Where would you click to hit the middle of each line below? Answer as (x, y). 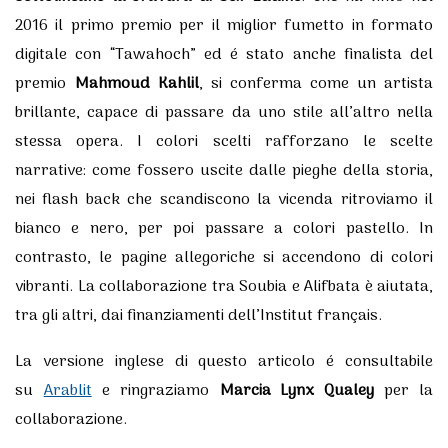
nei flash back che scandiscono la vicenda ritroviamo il (224, 199)
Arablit (67, 390)
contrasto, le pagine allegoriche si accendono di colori (224, 257)
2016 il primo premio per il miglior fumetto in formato (224, 25)
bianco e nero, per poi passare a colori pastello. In (224, 228)
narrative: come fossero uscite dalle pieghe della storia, (224, 170)
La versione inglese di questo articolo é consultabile (224, 361)
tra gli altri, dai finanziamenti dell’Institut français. (198, 315)
